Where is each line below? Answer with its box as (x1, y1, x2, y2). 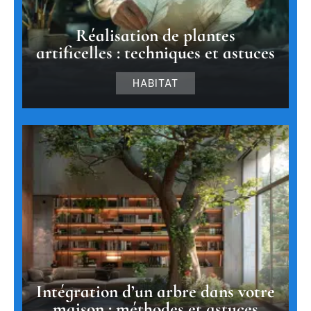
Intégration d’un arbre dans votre (36, 280, 275, 303)
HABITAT (133, 76, 178, 90)
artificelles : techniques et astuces (36, 41, 275, 63)
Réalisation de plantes (76, 24, 235, 46)
